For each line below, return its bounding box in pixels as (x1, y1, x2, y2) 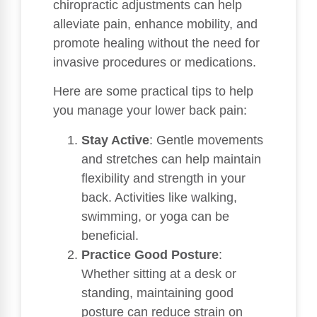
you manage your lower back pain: (53, 103, 247, 118)
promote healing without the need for (53, 35, 260, 50)
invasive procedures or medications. (53, 54, 256, 69)
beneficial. (81, 228, 139, 243)
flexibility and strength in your (81, 171, 246, 185)
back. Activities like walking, (81, 190, 237, 204)
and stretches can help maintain (81, 151, 261, 166)
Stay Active (81, 132, 149, 147)
